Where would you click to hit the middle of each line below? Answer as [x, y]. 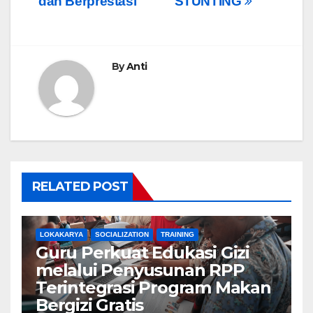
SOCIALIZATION [122, 234]
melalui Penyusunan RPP [140, 270]
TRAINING [177, 234]
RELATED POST [80, 186]
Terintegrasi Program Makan [153, 287]
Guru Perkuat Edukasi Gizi [143, 252]
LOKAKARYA [61, 234]
